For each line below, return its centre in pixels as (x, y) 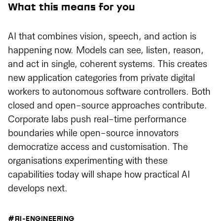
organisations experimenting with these (88, 161)
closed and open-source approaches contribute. (108, 106)
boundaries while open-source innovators (93, 133)
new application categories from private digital (101, 78)
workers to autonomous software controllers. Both (109, 92)
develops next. (38, 189)
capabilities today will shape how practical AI (99, 175)
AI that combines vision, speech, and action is (102, 37)
